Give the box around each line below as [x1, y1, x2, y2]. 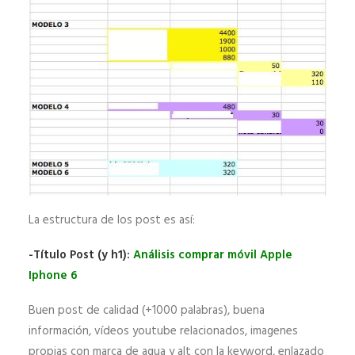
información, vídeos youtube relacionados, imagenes [29, 321, 298, 341]
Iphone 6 [29, 265, 78, 285]
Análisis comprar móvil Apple [133, 245, 292, 265]
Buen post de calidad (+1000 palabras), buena [29, 300, 265, 320]
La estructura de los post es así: [29, 210, 195, 230]
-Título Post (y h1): [29, 245, 133, 265]
